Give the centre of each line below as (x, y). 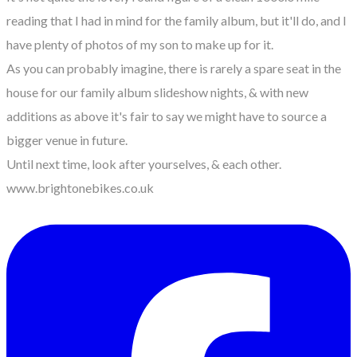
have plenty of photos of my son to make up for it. (140, 44)
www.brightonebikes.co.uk (80, 187)
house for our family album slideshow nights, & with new (157, 92)
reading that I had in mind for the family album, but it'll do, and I (177, 20)
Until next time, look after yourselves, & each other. (144, 163)
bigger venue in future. (67, 139)
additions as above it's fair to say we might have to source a (167, 116)
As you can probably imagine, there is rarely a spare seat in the (174, 68)
